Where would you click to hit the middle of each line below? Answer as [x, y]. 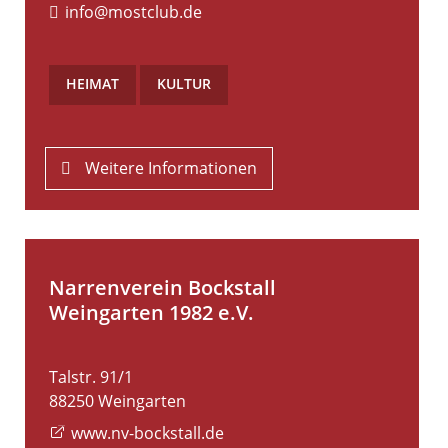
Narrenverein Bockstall [162, 288]
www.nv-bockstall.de [148, 433]
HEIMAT [92, 84]
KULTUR [184, 84]
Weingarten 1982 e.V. [151, 313]
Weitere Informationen [171, 168]
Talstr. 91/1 [91, 377]
